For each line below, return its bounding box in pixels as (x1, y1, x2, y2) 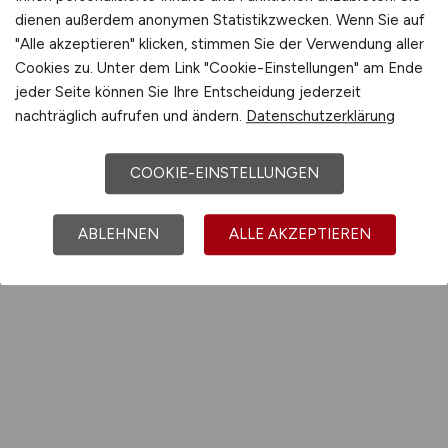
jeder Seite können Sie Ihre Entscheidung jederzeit (15, 83, 361, 102)
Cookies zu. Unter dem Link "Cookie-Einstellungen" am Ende (15, 59, 423, 78)
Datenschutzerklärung (246, 107, 395, 126)
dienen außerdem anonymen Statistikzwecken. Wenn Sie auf (15, 11, 425, 30)
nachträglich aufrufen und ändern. (15, 107, 246, 126)
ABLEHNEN (77, 225, 159, 244)
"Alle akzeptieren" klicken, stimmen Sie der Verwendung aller (15, 35, 424, 54)
